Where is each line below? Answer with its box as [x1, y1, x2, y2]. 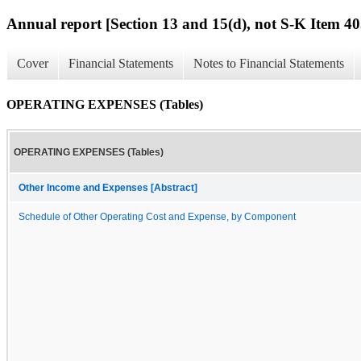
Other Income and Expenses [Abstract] [19, 182, 197, 193]
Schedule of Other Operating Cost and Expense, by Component [19, 211, 296, 222]
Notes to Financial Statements [193, 56, 344, 71]
